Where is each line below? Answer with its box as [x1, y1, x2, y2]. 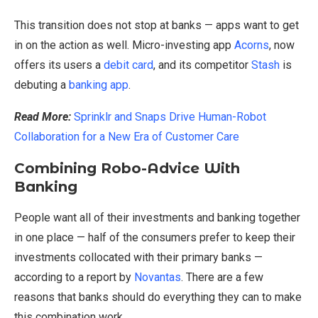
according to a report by [14, 270, 134, 285]
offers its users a [14, 58, 104, 72]
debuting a [14, 78, 69, 92]
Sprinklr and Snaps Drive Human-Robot [74, 110, 266, 124]
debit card [104, 58, 153, 72]
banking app [69, 78, 128, 92]
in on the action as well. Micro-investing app [14, 38, 234, 53]
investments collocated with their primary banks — [14, 251, 263, 265]
